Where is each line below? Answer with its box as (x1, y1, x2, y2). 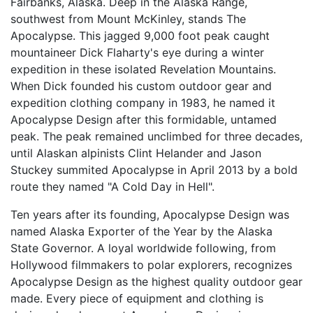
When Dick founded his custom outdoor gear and (10, 78, 272, 93)
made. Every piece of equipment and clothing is (10, 291, 263, 305)
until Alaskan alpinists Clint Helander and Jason (10, 145, 261, 160)
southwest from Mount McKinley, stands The (10, 11, 246, 26)
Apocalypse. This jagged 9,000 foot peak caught (10, 28, 270, 43)
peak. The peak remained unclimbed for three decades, (10, 129, 303, 143)
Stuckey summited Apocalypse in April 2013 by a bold (10, 162, 298, 177)
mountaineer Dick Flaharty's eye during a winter (10, 45, 264, 59)
